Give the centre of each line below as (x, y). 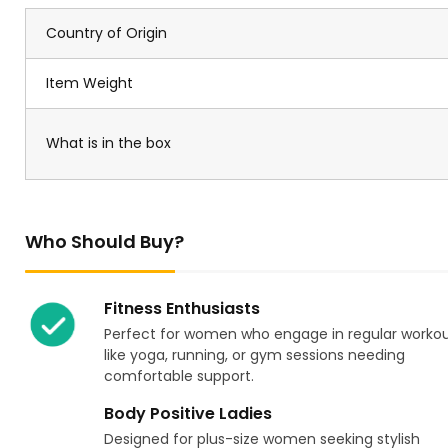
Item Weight (89, 83)
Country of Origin (106, 33)
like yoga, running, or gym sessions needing (254, 355)
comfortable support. (178, 376)
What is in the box (108, 143)
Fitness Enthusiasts (181, 309)
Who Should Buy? (104, 242)
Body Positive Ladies (187, 414)
